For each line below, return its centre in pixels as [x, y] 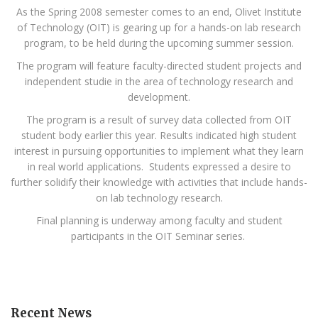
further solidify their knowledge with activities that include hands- [159, 182]
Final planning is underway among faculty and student [159, 221]
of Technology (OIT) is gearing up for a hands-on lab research [159, 28]
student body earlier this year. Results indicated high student [159, 136]
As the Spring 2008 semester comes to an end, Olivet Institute [159, 12]
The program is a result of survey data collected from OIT [159, 120]
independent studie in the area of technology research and [159, 82]
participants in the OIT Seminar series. [159, 236]
